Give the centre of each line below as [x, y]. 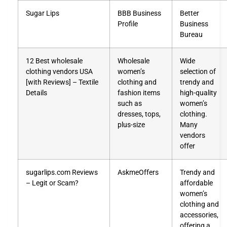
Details [36, 93]
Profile [128, 24]
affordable [196, 183]
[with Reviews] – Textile [62, 82]
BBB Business [139, 13]
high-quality [198, 93]
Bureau [191, 34]
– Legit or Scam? [52, 183]
